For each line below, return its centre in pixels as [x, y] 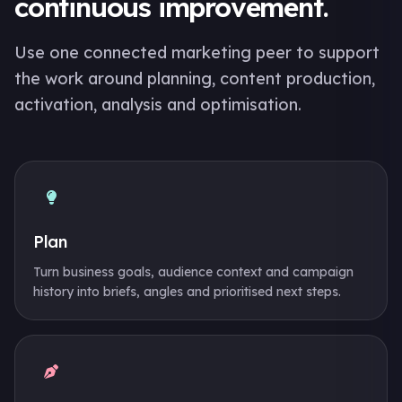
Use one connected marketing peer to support [197, 52]
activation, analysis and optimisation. [158, 105]
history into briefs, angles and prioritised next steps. [187, 292]
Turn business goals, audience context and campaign [193, 272]
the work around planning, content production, [195, 79]
